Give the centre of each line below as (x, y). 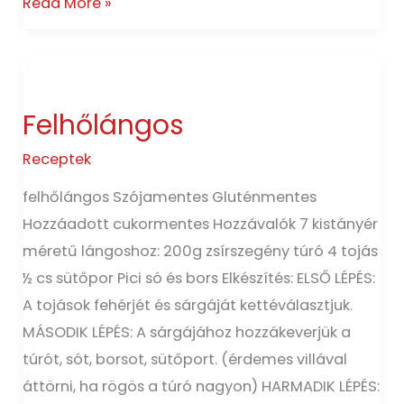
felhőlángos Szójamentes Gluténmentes (170, 197)
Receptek (57, 159)
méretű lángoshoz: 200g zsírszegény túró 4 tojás (201, 252)
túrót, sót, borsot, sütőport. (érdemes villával (185, 360)
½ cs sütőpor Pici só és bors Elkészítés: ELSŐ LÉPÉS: (199, 279)
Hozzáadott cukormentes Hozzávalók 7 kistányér (201, 225)
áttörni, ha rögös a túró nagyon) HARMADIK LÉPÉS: (202, 387)
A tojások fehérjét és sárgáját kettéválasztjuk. (188, 306)
